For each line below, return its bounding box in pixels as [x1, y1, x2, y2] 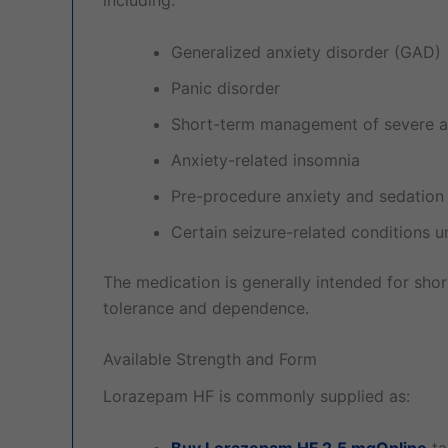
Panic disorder [171, 77, 280, 98]
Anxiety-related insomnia [171, 149, 360, 170]
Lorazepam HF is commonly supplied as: [103, 386, 410, 407]
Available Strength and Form [103, 349, 317, 370]
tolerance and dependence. [103, 297, 309, 318]
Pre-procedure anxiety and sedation [171, 185, 444, 206]
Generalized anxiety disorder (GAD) [171, 41, 441, 62]
